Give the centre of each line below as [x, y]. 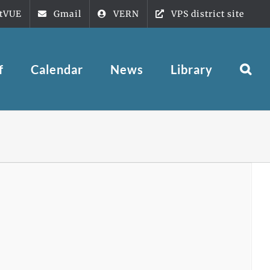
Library [192, 69]
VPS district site [208, 14]
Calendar [57, 69]
